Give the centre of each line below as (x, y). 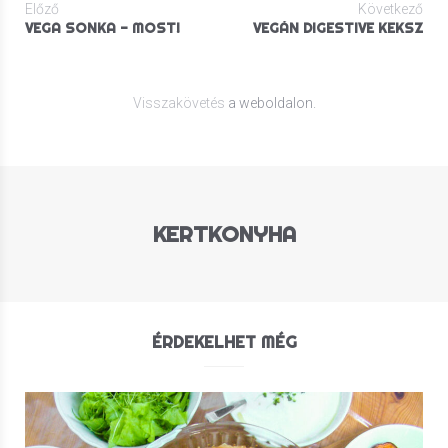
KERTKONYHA (224, 233)
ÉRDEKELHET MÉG (224, 341)
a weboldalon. (270, 102)
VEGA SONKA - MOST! (102, 27)
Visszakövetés (178, 102)
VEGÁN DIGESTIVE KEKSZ (338, 27)
